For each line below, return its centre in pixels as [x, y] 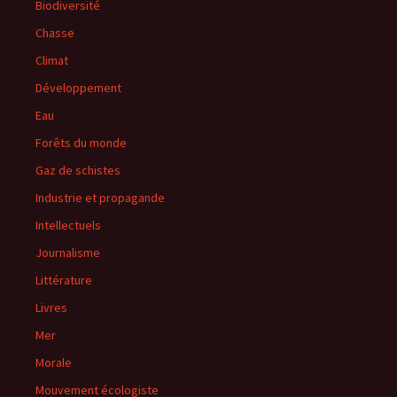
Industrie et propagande [100, 198]
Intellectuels [68, 225]
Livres [51, 307]
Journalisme [68, 253]
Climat [52, 60]
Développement [78, 88]
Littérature [64, 280]
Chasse [55, 33]
